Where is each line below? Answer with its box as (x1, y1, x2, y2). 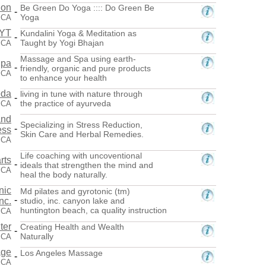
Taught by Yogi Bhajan (20, 37, 104, 47)
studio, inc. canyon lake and (20, 195, 125, 205)
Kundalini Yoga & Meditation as (20, 28, 137, 38)
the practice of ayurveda (20, 98, 111, 108)
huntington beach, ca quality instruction (20, 205, 167, 215)
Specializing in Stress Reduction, (20, 119, 142, 129)
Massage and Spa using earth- (20, 53, 136, 64)
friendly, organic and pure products (20, 63, 151, 73)
